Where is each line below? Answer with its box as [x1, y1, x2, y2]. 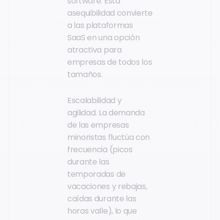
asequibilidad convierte [67, 7, 153, 19]
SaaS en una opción [67, 31, 140, 43]
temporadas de [67, 168, 126, 180]
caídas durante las [67, 193, 137, 205]
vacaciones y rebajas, [67, 181, 147, 192]
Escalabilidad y [67, 95, 122, 107]
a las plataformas [67, 19, 133, 31]
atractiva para [67, 44, 122, 55]
